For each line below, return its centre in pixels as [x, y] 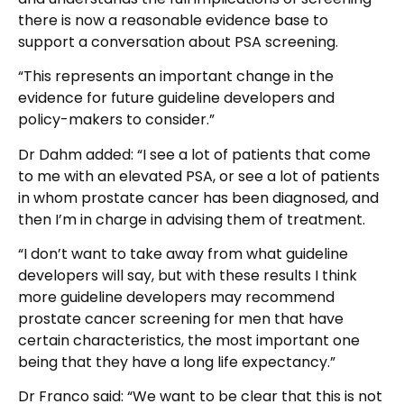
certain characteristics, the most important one [189, 340]
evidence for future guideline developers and [176, 98]
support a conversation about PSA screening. [178, 41]
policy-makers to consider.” [116, 120]
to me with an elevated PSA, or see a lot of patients [199, 176]
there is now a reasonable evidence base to [173, 20]
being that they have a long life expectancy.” [177, 362]
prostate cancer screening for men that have [181, 318]
